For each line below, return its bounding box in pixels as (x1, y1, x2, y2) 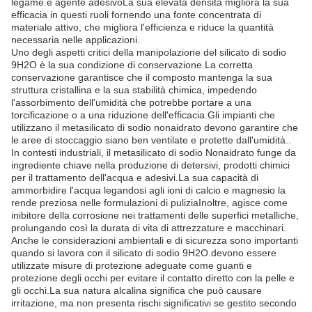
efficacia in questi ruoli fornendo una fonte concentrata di (11, 9, 261, 20)
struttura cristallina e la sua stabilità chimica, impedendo (11, 84, 257, 95)
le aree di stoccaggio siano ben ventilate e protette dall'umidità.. (11, 134, 291, 146)
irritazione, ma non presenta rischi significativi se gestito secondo (11, 297, 297, 309)
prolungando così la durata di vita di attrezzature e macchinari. (11, 222, 286, 233)
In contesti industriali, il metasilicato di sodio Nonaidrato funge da (11, 147, 296, 158)
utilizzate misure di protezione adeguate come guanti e (11, 260, 252, 271)
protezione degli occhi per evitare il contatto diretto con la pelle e (11, 272, 295, 283)
